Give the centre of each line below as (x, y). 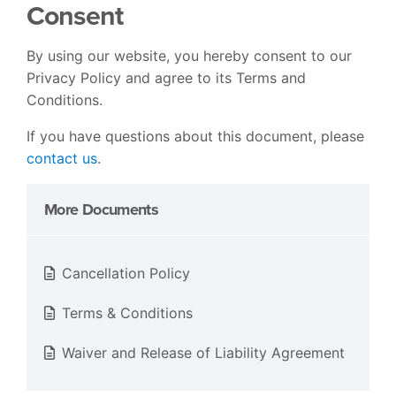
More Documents (102, 209)
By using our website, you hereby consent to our (189, 55)
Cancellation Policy (126, 273)
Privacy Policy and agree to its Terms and (166, 77)
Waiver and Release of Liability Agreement (203, 352)
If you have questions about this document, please (195, 136)
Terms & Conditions (127, 312)
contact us (62, 158)
